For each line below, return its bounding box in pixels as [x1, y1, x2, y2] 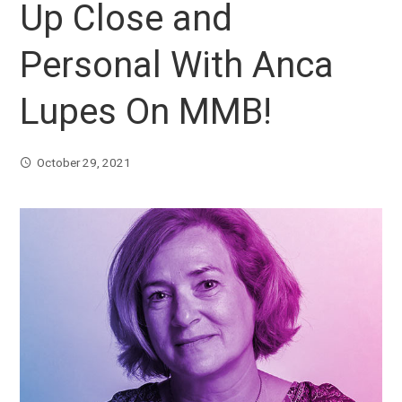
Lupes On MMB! [20, 91, 273, 134]
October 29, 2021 [37, 155, 132, 170]
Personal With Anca [20, 44, 335, 87]
